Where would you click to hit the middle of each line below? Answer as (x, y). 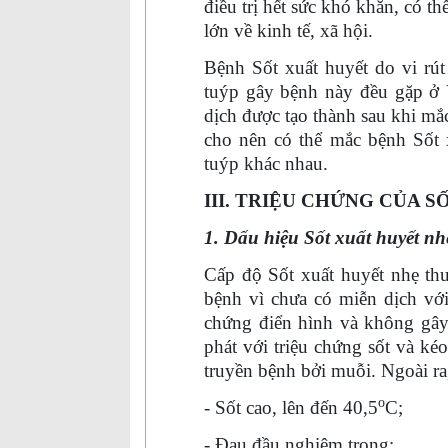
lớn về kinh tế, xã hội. (288, 30)
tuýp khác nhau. (266, 163)
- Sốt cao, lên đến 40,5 (291, 407)
